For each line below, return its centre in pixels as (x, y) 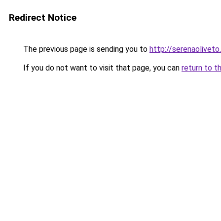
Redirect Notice (43, 18)
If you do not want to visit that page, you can (101, 68)
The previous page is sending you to (85, 49)
